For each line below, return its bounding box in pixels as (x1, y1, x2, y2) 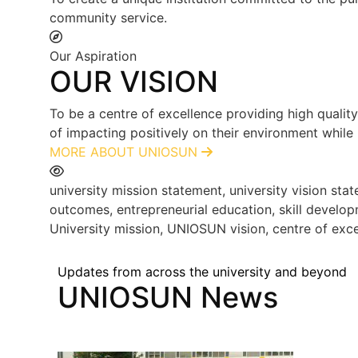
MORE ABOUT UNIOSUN (50, 144, 197, 161)
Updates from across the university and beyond (58, 264, 347, 280)
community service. (50, 10, 167, 26)
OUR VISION (50, 64, 218, 100)
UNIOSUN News (58, 280, 278, 316)
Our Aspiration (50, 48, 137, 65)
